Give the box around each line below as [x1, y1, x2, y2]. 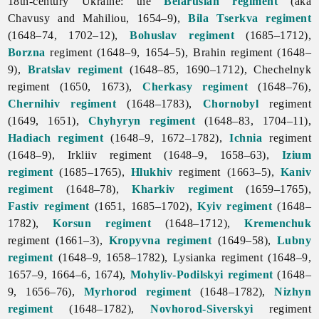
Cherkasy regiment [142, 80, 249, 93]
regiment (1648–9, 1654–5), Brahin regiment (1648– [45, 46, 312, 58]
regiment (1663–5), [172, 165, 281, 178]
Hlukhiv [130, 165, 173, 178]
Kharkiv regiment [132, 182, 234, 195]
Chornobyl [202, 97, 259, 110]
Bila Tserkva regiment [188, 11, 312, 24]
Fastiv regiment [7, 199, 90, 212]
